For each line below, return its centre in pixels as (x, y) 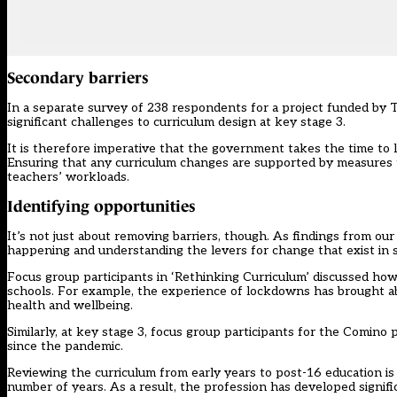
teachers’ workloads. (68, 176)
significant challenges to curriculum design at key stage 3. (176, 121)
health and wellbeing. (70, 305)
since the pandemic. (65, 346)
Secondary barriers (78, 78)
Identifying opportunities (101, 206)
